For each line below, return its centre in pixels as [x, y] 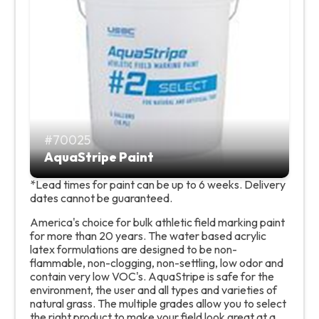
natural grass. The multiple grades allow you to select [158, 304]
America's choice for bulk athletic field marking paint [157, 223]
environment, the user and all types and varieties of [153, 290]
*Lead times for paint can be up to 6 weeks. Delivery [158, 185]
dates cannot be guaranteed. [101, 198]
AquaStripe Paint [99, 157]
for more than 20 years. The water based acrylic [148, 236]
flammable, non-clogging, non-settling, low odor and [157, 263]
